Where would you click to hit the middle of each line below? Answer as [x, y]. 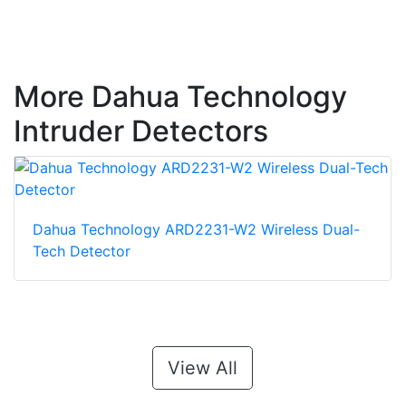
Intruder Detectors [141, 131]
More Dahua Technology [180, 97]
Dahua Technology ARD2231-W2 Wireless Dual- [196, 230]
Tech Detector [82, 251]
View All [203, 368]
